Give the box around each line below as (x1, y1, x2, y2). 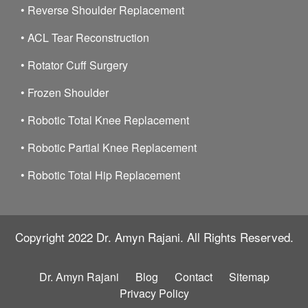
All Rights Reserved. (183, 228, 294, 245)
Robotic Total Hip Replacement (27, 166, 180, 183)
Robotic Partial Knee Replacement (27, 139, 197, 155)
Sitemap (228, 268, 269, 285)
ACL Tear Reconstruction (27, 29, 149, 45)
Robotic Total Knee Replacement (27, 111, 189, 128)
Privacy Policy (119, 285, 189, 301)
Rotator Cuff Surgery (27, 56, 128, 73)
